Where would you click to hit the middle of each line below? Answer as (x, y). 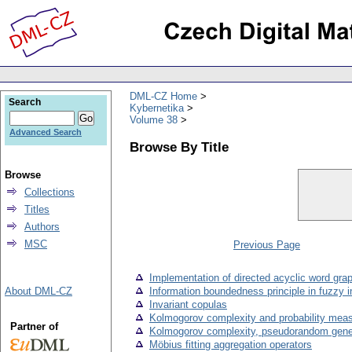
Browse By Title (179, 147)
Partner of (34, 326)
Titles (37, 209)
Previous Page (267, 245)
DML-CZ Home (163, 96)
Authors (42, 227)
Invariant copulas (188, 305)
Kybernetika (157, 108)
